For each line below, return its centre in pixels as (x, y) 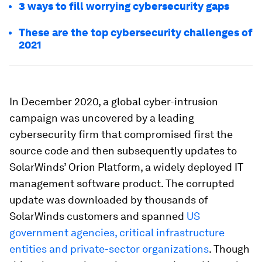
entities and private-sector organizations (109, 249)
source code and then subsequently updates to (123, 151)
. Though (229, 249)
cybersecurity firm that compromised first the (121, 134)
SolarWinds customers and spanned (98, 216)
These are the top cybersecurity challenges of (136, 32)
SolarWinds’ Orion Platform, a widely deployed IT (126, 167)
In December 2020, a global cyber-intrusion (114, 101)
